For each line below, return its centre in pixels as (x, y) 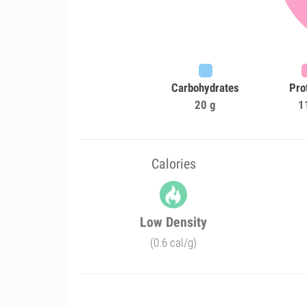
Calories (173, 164)
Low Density (174, 222)
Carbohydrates (206, 88)
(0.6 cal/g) (174, 243)
